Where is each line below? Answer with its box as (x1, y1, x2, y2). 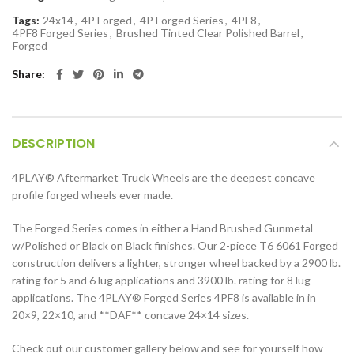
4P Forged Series (140, 13, 224, 28)
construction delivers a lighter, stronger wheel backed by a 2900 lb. (12, 256, 341, 270)
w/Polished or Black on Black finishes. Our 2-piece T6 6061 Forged (12, 239, 338, 253)
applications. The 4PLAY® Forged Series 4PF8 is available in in (12, 291, 316, 305)
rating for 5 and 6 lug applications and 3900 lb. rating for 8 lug (12, 273, 311, 288)
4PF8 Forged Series (13, 26, 108, 40)
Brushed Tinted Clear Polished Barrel (116, 26, 299, 40)
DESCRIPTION (12, 134, 95, 153)
